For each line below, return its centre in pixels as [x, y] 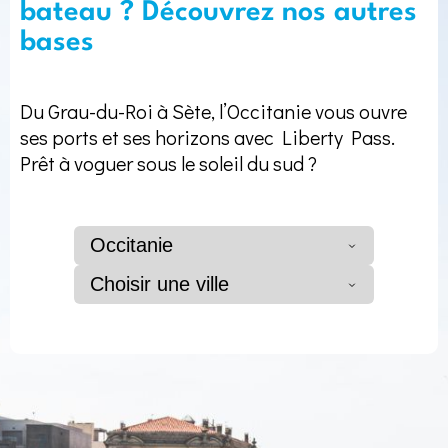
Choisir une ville [159, 284]
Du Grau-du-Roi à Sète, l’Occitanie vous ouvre [213, 111]
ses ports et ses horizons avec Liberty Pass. [207, 137]
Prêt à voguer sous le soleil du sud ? [168, 163]
